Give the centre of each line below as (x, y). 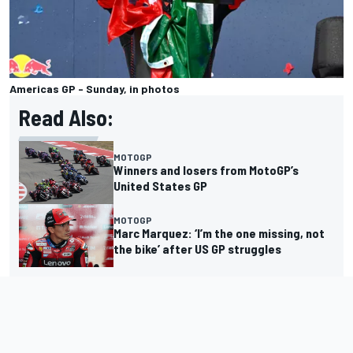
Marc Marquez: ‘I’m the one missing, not (219, 232)
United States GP (160, 186)
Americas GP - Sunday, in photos (95, 89)
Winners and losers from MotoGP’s (206, 170)
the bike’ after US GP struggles (197, 248)
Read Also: (66, 118)
